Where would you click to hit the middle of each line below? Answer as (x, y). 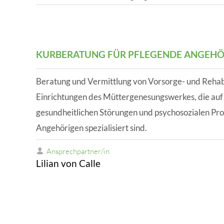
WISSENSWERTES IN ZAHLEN (89, 11)
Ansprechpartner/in (78, 151)
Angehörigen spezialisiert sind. (91, 128)
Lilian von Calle (68, 163)
